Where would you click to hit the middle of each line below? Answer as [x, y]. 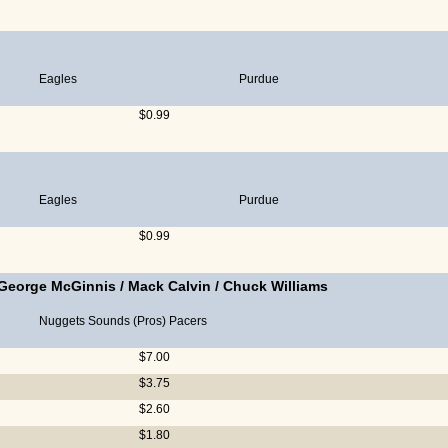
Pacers [188, 321]
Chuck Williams [275, 286]
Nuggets [62, 321]
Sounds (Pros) [127, 321]
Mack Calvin [169, 286]
